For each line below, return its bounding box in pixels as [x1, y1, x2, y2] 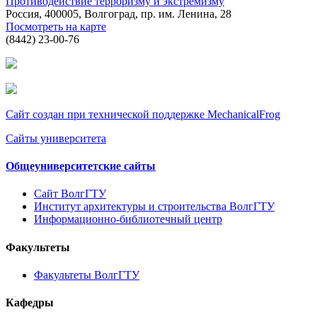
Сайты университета [6, 132, 106, 144]
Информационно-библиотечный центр [34, 213, 222, 226]
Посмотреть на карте [6, 20, 106, 33]
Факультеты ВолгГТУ [34, 268, 139, 281]
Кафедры [6, 296, 54, 309]
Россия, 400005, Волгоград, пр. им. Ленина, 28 [6, 7, 231, 20]
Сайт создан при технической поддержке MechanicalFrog [6, 108, 280, 120]
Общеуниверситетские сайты [6, 160, 156, 173]
